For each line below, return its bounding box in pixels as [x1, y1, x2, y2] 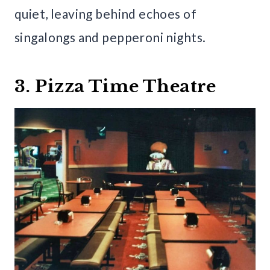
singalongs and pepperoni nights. [14, 30, 206, 45]
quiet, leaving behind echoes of [14, 6, 197, 22]
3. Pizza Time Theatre [14, 76, 216, 98]
